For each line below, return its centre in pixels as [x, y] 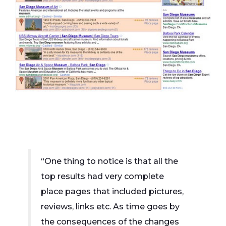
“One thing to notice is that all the [110, 161]
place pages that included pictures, [112, 191]
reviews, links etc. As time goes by [110, 207]
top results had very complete [103, 176]
